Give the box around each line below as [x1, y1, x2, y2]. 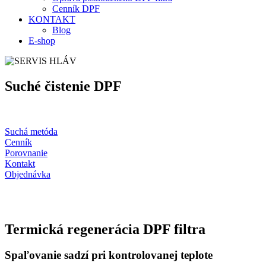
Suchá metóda [5, 126, 58, 137]
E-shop [28, 35, 55, 46]
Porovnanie [5, 147, 47, 158]
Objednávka [5, 169, 50, 179]
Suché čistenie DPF [5, 78, 122, 94]
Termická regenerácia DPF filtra [5, 221, 205, 237]
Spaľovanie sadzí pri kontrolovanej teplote [5, 249, 213, 262]
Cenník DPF [52, 3, 100, 14]
